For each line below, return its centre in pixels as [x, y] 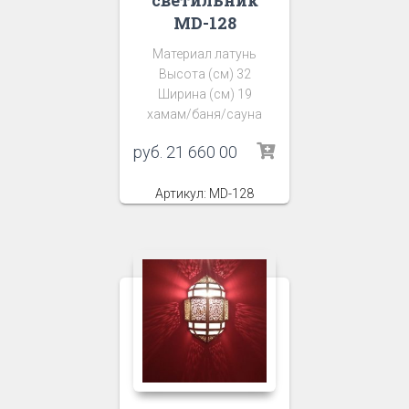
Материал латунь [204, 53]
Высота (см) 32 [204, 73]
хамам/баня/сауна [204, 114]
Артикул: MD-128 [204, 193]
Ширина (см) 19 [204, 94]
